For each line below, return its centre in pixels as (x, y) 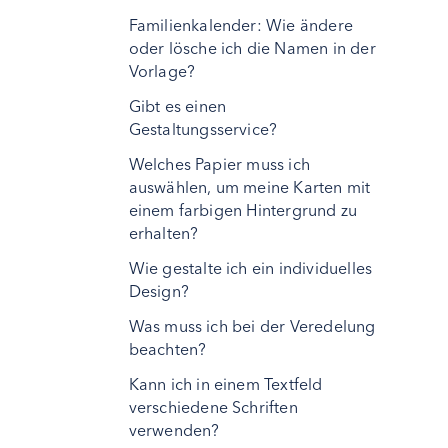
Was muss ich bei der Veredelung (252, 326)
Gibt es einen (177, 106)
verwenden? (174, 430)
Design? (158, 291)
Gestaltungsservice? (203, 129)
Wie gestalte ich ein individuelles (250, 268)
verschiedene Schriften (213, 407)
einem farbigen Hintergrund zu (243, 210)
